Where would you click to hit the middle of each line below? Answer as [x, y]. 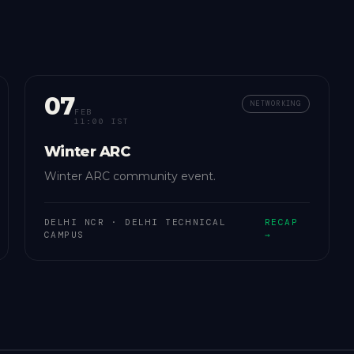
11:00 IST [102, 121]
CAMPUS [64, 235]
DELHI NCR [74, 222]
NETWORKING [276, 104]
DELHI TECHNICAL [176, 222]
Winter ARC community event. [130, 176]
